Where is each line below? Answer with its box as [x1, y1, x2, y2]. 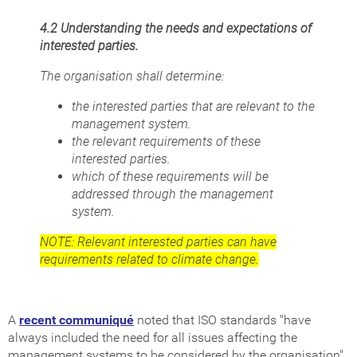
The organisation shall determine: [40, 69, 224, 84]
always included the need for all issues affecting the [8, 330, 297, 346]
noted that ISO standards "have [134, 312, 311, 328]
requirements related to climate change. [40, 252, 259, 268]
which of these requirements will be [72, 169, 269, 185]
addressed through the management [72, 186, 273, 202]
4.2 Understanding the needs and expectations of [40, 21, 312, 37]
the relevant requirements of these [72, 134, 261, 150]
